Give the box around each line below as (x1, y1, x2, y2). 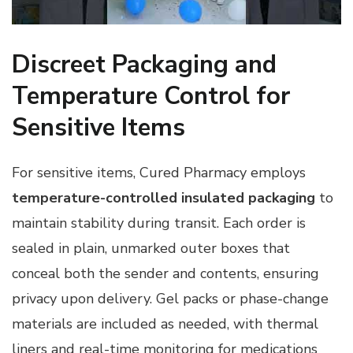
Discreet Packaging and (12, 47, 277, 81)
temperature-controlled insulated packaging (12, 188, 315, 207)
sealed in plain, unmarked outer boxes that (12, 238, 290, 258)
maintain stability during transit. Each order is (12, 213, 306, 232)
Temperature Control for (12, 79, 290, 113)
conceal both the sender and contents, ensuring (12, 263, 319, 283)
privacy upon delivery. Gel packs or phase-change (12, 288, 329, 308)
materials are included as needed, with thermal (12, 314, 318, 333)
